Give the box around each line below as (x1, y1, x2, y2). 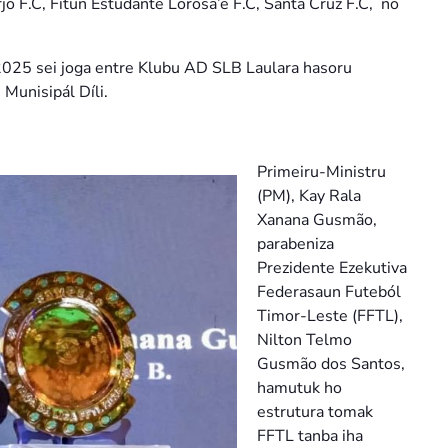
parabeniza (257, 233, 334, 256)
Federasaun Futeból (257, 281, 401, 304)
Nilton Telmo (257, 329, 352, 352)
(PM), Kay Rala (257, 185, 361, 208)
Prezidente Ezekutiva (257, 257, 407, 280)
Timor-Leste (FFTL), (257, 305, 403, 328)
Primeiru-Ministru (257, 161, 386, 184)
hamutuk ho (257, 377, 342, 400)
